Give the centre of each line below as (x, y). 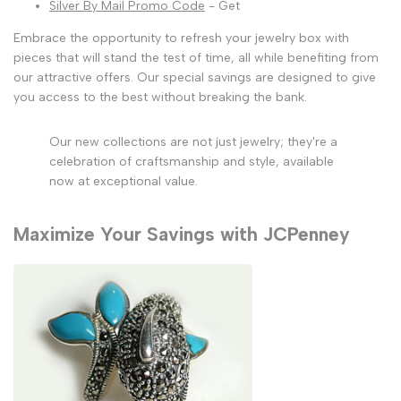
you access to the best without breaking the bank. (160, 97)
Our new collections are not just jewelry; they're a (193, 141)
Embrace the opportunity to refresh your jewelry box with (181, 38)
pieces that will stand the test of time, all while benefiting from (196, 57)
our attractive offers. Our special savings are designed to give (195, 77)
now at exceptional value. (124, 181)
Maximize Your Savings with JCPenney (182, 234)
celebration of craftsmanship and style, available (192, 161)
